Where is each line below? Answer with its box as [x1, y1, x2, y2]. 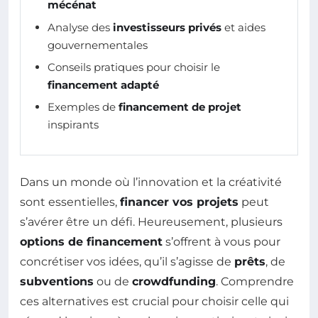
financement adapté [48, 78, 159, 92]
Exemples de [48, 100, 119, 114]
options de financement [20, 235, 163, 249]
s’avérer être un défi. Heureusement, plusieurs [20, 215, 283, 229]
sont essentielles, [20, 195, 120, 209]
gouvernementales [48, 38, 148, 52]
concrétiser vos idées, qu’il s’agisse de [20, 255, 234, 269]
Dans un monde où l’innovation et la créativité [20, 175, 282, 190]
